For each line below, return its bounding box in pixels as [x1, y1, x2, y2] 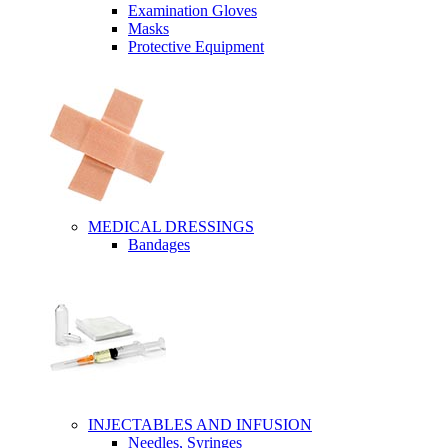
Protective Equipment [128, 38, 264, 55]
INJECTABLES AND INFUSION [88, 416, 312, 433]
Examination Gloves [128, 2, 257, 19]
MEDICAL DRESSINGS [88, 218, 254, 235]
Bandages [128, 236, 190, 253]
